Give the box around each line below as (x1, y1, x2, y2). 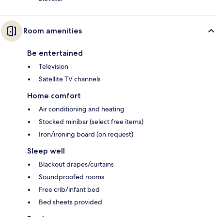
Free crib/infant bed (39, 185, 100, 194)
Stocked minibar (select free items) (39, 117, 143, 126)
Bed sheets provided (39, 197, 102, 206)
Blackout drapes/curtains (39, 159, 114, 169)
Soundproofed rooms (39, 172, 104, 181)
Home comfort (27, 91, 81, 100)
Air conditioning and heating (39, 104, 124, 113)
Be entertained (27, 48, 83, 58)
